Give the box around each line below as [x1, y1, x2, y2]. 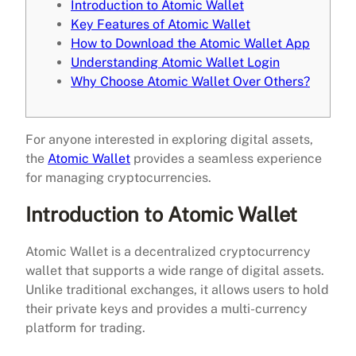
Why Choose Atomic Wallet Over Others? [71, 73, 310, 89]
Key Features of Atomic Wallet [71, 16, 250, 32]
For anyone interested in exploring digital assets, [25, 131, 313, 147]
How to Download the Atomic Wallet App [71, 35, 310, 51]
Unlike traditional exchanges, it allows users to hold [25, 281, 329, 297]
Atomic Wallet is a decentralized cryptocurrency [25, 243, 311, 259]
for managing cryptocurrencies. [25, 169, 211, 185]
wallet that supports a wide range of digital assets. [25, 262, 324, 278]
